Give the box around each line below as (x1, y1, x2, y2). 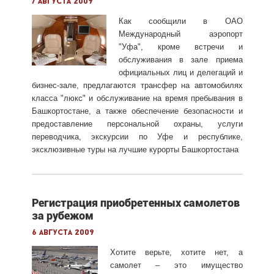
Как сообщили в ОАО (118, 16, 243, 26)
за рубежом (31, 209, 94, 222)
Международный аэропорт (118, 29, 243, 39)
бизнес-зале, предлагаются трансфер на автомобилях (31, 80, 243, 90)
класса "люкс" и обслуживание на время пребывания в (31, 93, 243, 103)
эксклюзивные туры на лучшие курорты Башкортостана (31, 144, 239, 154)
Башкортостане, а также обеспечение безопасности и (31, 106, 243, 116)
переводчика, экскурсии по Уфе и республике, (31, 131, 243, 141)
